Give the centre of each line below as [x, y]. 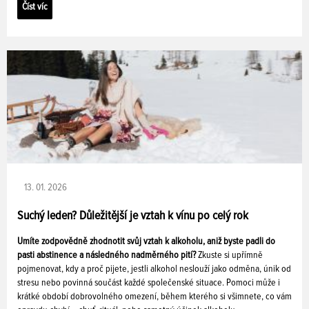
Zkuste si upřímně [230, 256]
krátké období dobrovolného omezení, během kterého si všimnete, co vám [154, 297]
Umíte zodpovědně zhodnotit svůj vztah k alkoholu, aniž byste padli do [146, 242]
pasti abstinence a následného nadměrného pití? [108, 256]
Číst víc [35, 7]
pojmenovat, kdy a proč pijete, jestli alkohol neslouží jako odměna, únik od [154, 269]
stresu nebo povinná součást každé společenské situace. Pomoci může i [149, 283]
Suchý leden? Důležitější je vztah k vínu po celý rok [133, 216]
